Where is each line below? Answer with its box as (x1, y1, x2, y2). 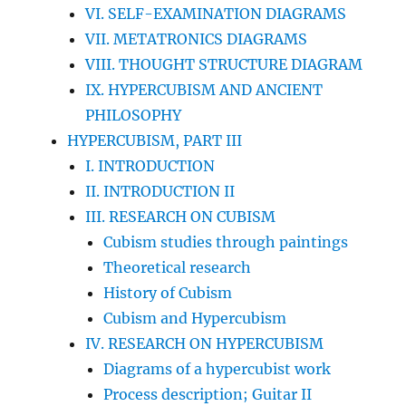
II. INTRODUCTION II (85, 181, 236, 200)
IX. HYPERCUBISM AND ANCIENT (85, 80, 324, 99)
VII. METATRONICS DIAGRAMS (85, 29, 308, 48)
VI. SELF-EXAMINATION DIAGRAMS (85, 4, 347, 23)
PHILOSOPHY (85, 105, 182, 124)
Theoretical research (103, 257, 252, 276)
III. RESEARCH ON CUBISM (85, 207, 276, 226)
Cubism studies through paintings (103, 232, 349, 251)
